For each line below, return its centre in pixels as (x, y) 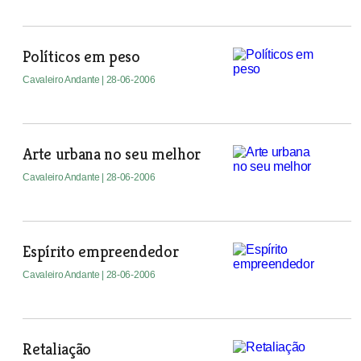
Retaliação (57, 349)
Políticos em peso (81, 57)
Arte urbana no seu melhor (112, 154)
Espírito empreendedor (101, 252)
